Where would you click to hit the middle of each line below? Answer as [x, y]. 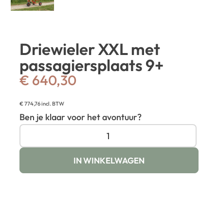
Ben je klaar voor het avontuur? [82, 117]
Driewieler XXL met [90, 49]
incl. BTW [53, 104]
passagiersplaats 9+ [92, 65]
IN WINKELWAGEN [109, 161]
